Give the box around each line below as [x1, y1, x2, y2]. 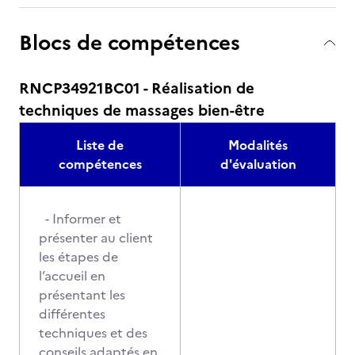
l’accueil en [39, 266, 105, 285]
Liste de [76, 136, 124, 155]
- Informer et [39, 209, 121, 228]
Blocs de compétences [19, 27, 240, 58]
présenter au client [39, 228, 153, 247]
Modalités [228, 136, 288, 155]
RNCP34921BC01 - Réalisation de [19, 77, 254, 100]
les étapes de [39, 247, 118, 266]
